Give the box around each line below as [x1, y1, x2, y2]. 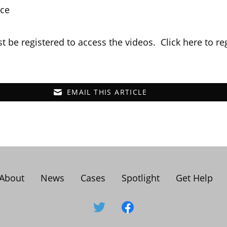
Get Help [175, 172, 213, 184]
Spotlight [121, 172, 160, 184]
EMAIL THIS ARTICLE [66, 87, 147, 97]
